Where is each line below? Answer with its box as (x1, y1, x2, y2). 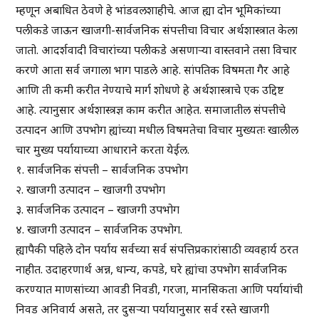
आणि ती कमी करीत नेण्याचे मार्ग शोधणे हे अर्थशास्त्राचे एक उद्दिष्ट (16, 82, 285, 98)
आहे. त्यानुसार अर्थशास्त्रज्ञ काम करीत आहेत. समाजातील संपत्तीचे (16, 102, 286, 118)
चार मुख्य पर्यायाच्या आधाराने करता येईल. (16, 142, 190, 158)
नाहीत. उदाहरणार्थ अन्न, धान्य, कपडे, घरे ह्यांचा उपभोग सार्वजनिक (16, 261, 288, 278)
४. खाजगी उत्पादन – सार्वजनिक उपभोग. (16, 221, 183, 238)
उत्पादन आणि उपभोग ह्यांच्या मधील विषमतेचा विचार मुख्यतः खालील (16, 122, 299, 138)
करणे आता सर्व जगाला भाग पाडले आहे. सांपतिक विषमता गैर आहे (16, 62, 291, 78)
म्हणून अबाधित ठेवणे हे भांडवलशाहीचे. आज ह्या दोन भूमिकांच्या (16, 2, 281, 19)
